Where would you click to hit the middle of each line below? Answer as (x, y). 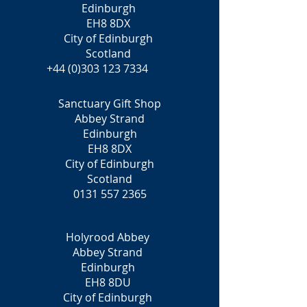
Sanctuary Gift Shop (110, 103)
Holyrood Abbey (108, 237)
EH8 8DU (108, 282)
